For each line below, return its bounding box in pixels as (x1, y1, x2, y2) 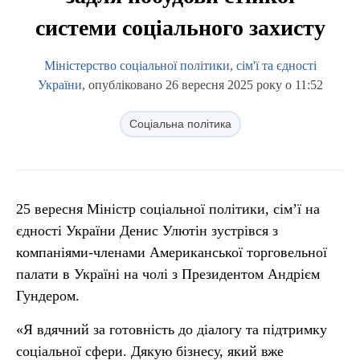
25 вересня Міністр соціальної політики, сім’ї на (16, 201, 320, 217)
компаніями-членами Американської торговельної (16, 244, 327, 260)
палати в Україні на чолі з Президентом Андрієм (16, 266, 320, 282)
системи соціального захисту (35, 15, 325, 40)
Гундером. (16, 288, 80, 304)
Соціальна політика (129, 117, 231, 130)
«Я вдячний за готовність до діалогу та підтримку (16, 321, 327, 337)
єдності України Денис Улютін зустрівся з (16, 223, 278, 239)
